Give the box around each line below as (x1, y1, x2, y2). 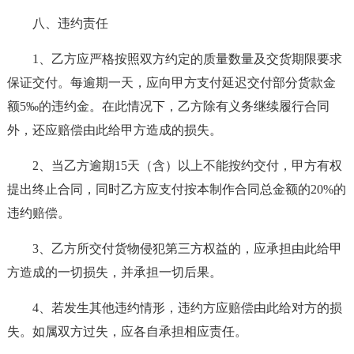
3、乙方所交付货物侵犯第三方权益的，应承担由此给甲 (32, 242, 342, 255)
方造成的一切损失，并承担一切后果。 (6, 265, 222, 279)
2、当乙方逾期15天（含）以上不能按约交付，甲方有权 (32, 159, 342, 172)
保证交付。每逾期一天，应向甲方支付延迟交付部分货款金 (6, 76, 336, 89)
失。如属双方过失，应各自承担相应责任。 (6, 325, 247, 338)
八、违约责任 (32, 17, 108, 30)
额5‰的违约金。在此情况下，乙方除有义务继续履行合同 (6, 100, 330, 113)
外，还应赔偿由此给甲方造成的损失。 (6, 123, 222, 137)
